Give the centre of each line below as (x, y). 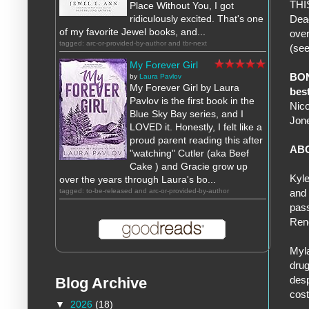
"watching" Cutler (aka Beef (189, 153)
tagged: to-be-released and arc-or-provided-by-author (144, 191)
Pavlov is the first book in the (192, 101)
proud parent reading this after (196, 140)
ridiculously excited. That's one (197, 19)
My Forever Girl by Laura (185, 88)
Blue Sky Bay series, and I (187, 114)
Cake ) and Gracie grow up (189, 167)
